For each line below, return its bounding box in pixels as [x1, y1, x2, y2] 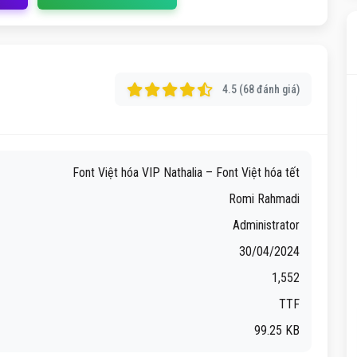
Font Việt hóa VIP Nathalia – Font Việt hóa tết [73, 165, 300, 180]
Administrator [233, 218, 300, 233]
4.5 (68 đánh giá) [222, 83, 300, 96]
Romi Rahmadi [229, 191, 300, 206]
